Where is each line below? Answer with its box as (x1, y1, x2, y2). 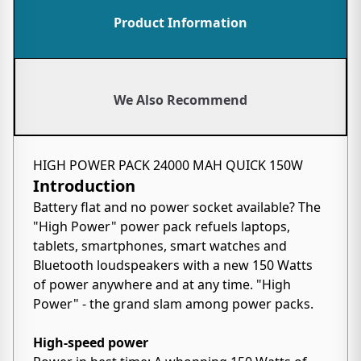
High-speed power (33, 334, 148, 351)
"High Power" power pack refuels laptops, (33, 218, 290, 235)
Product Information (114, 14, 247, 31)
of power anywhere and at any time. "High (33, 276, 291, 293)
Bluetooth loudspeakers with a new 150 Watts (33, 256, 313, 274)
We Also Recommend (114, 91, 247, 109)
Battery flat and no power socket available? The (33, 198, 321, 216)
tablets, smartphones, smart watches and (33, 237, 287, 255)
